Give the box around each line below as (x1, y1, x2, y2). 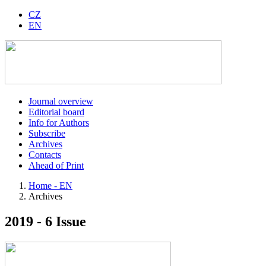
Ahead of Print (28, 160, 84, 170)
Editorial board (28, 107, 84, 117)
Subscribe (28, 128, 65, 138)
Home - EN (28, 180, 72, 191)
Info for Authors (28, 118, 89, 128)
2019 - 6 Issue (5, 213, 86, 229)
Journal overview (28, 96, 93, 106)
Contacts (28, 150, 61, 160)
